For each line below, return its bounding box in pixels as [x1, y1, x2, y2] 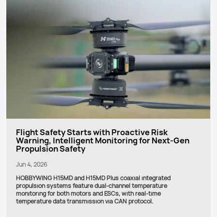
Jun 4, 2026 [16, 160, 47, 169]
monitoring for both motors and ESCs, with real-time [16, 189, 161, 198]
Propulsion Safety [16, 143, 85, 154]
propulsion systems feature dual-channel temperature [16, 182, 167, 190]
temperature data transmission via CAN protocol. [16, 197, 153, 206]
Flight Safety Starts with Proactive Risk [16, 126, 168, 138]
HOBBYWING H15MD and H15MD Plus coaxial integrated [16, 174, 170, 183]
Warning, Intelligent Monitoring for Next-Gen [16, 135, 189, 146]
